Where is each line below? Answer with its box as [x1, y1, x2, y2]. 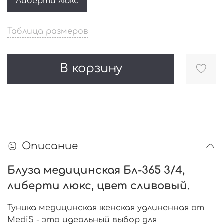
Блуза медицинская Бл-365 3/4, [7, 164, 185, 177]
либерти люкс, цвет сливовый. [7, 180, 190, 192]
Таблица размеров [7, 27, 88, 36]
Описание [22, 140, 78, 152]
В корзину [59, 62, 122, 75]
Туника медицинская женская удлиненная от [7, 203, 204, 213]
